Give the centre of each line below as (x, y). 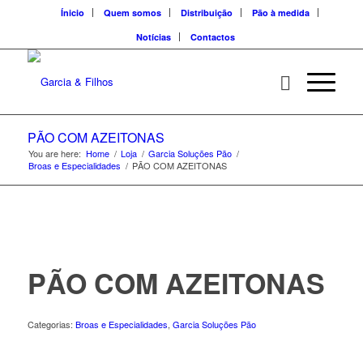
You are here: (54, 153)
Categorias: (51, 324)
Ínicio (72, 13)
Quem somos (132, 13)
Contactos (212, 37)
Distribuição (206, 13)
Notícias (153, 37)
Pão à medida (280, 13)
